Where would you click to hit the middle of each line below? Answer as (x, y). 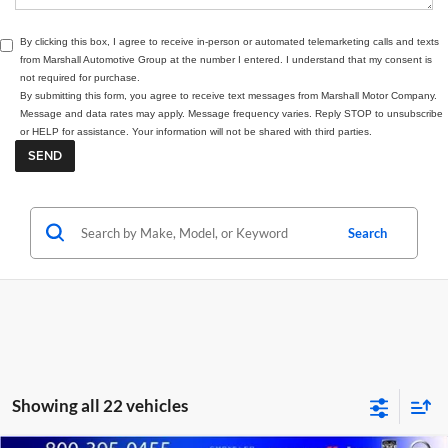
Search (367, 232)
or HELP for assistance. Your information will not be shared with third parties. (196, 131)
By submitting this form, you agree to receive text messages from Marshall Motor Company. (228, 95)
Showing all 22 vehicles (100, 405)
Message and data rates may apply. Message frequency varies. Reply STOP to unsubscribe (231, 113)
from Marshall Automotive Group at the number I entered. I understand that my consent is (226, 59)
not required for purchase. (80, 77)
